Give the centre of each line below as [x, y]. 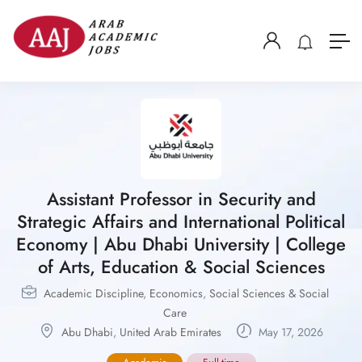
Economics [176, 294]
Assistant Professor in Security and [181, 199]
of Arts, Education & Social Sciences [181, 267]
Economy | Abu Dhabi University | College [181, 244]
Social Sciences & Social [269, 294]
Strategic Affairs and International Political [181, 222]
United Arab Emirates [170, 333]
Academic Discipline [93, 294]
